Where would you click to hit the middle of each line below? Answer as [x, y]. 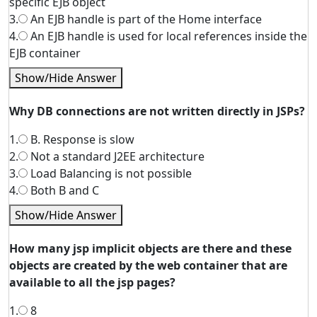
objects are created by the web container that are [148, 265]
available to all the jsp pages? [92, 282]
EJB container [45, 53]
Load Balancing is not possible [110, 173]
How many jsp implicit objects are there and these [150, 248]
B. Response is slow [81, 139]
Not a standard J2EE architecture [116, 156]
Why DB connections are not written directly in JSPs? [157, 111]
